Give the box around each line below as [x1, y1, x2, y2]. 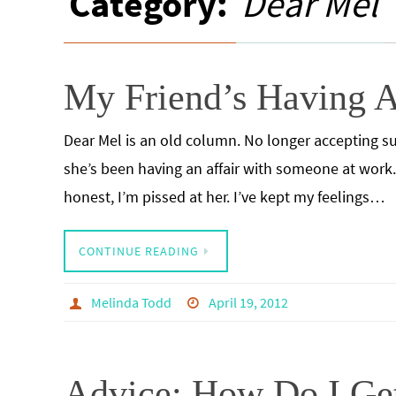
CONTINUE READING [79, 243, 199, 259]
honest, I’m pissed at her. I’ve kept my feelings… [64, 187, 385, 207]
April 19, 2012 [209, 293, 289, 311]
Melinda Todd [90, 293, 171, 311]
